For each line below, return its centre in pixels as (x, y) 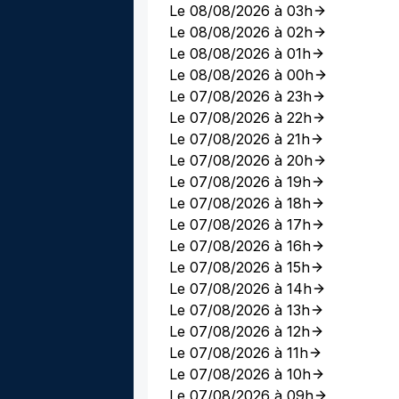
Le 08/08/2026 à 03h (241, 11)
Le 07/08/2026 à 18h (240, 203)
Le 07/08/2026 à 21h (240, 139)
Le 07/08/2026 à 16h (240, 246)
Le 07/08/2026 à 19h (240, 182)
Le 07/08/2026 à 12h (240, 331)
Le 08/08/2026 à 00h (241, 75)
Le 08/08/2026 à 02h (241, 32)
